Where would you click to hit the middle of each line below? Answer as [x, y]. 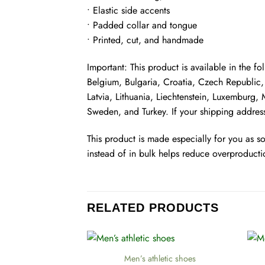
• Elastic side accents [128, 11]
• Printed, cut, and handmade [145, 40]
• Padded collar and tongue [142, 25]
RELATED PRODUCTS [153, 207]
